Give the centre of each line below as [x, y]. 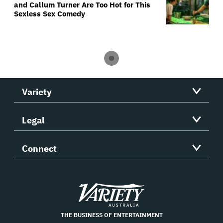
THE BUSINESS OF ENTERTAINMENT [111, 215]
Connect [39, 149]
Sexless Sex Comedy [50, 14]
